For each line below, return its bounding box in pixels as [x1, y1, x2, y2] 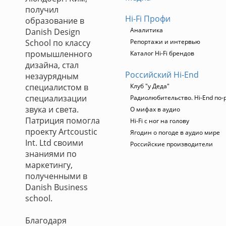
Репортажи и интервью [130, 37, 200, 46]
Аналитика [130, 26, 163, 34]
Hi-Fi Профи [125, 13, 171, 24]
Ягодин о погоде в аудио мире [130, 128, 220, 137]
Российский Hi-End [125, 69, 199, 80]
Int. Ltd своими [25, 137, 83, 148]
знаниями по [25, 148, 77, 159]
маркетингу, [25, 159, 73, 171]
